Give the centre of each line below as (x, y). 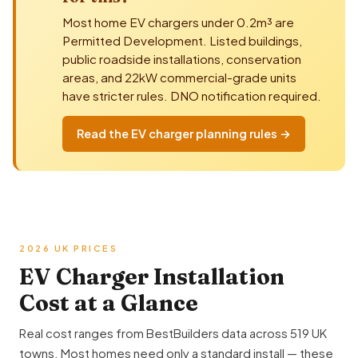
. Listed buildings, (253, 41)
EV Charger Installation (152, 277)
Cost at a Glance (109, 303)
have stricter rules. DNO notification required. (192, 96)
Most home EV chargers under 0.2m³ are (178, 22)
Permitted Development (133, 41)
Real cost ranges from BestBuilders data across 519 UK (173, 333)
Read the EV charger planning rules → (184, 134)
